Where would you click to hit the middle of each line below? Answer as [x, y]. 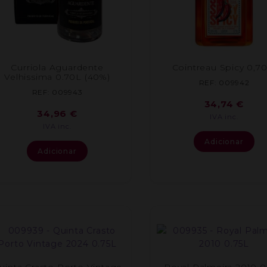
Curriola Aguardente [57, 68]
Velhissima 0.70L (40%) [57, 77]
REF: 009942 [224, 82]
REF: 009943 [57, 92]
